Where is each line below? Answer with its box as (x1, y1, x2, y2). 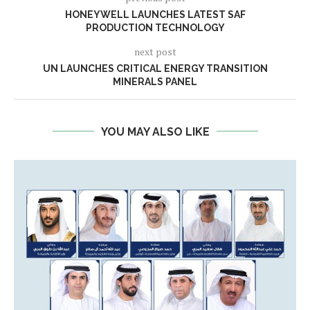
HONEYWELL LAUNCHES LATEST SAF (64, 8, 246, 20)
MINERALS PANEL (113, 75, 197, 87)
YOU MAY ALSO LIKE (100, 125, 210, 138)
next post (134, 44, 176, 58)
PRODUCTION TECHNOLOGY (85, 21, 225, 33)
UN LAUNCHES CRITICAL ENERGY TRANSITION (42, 62, 268, 74)
